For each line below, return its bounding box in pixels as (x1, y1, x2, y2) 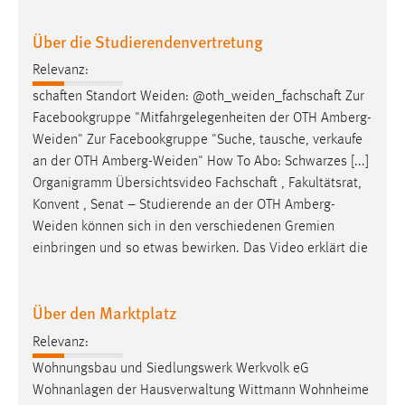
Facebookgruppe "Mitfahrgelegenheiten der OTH (33, 111, 321, 127)
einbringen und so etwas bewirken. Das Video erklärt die (33, 241, 368, 257)
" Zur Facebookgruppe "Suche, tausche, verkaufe (78, 133, 363, 148)
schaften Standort (33, 89, 140, 105)
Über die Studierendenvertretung (33, 30, 263, 53)
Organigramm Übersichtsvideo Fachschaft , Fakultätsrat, (33, 176, 362, 192)
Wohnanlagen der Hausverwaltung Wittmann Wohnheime (33, 382, 369, 398)
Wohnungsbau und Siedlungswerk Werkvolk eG (33, 361, 309, 376)
